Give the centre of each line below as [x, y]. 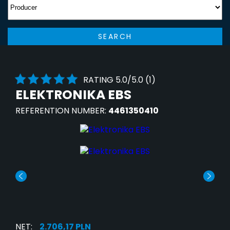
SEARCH [115, 36]
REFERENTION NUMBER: [62, 111]
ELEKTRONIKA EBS [73, 95]
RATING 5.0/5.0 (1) [119, 80]
